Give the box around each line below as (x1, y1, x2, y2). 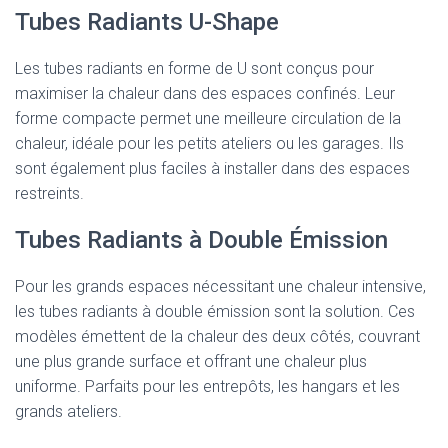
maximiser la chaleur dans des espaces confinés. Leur (15, 84, 395, 103)
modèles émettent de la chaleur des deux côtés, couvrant (15, 327, 420, 346)
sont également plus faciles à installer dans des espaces (15, 159, 410, 178)
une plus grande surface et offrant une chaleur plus (15, 352, 367, 371)
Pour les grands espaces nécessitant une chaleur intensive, (15, 277, 426, 296)
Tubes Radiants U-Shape (15, 8, 279, 36)
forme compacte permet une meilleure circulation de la (15, 109, 401, 128)
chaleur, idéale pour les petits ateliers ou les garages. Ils (15, 134, 404, 153)
